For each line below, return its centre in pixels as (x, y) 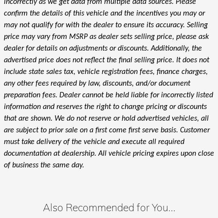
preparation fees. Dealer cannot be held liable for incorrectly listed (109, 95)
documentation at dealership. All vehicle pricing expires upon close (109, 154)
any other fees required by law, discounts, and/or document (97, 83)
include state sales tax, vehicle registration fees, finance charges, (106, 72)
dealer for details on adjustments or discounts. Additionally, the (103, 48)
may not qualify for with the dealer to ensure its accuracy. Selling (106, 25)
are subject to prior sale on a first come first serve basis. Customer (107, 130)
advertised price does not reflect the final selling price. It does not (107, 60)
